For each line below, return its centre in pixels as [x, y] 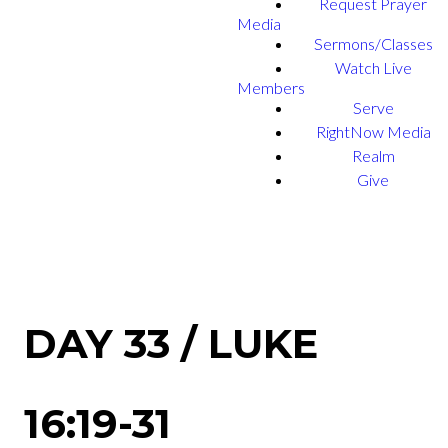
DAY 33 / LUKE [171, 343]
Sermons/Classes [373, 43]
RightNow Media [373, 131]
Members [271, 87]
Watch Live [373, 67]
